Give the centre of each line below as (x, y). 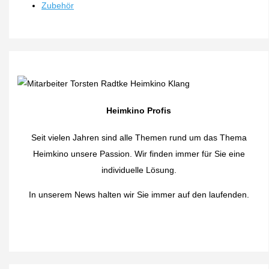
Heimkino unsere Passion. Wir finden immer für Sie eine (139, 154)
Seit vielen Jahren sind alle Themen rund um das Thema (139, 138)
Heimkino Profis (139, 110)
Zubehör (58, 6)
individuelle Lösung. (139, 171)
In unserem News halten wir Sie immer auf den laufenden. (139, 195)
